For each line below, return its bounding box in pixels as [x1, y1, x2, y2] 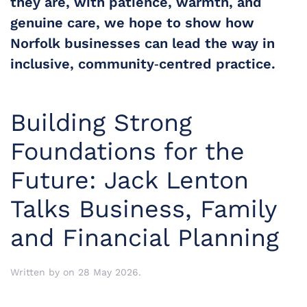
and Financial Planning [10, 223, 279, 252]
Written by [10, 267, 63, 278]
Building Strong [10, 108, 192, 137]
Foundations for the [10, 137, 245, 166]
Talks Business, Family [10, 195, 276, 223]
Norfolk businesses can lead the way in [10, 35, 275, 51]
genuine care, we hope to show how [10, 14, 254, 31]
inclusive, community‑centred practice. [10, 56, 275, 72]
